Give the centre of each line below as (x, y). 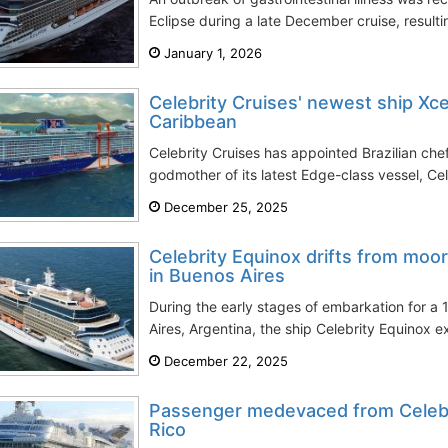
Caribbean (193, 121)
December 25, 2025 (224, 207)
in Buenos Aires (217, 275)
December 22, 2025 (224, 361)
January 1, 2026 (211, 53)
